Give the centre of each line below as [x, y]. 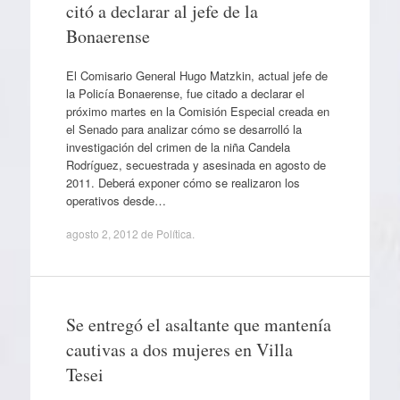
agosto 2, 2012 [102, 233]
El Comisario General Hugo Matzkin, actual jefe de [196, 75]
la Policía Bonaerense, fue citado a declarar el [185, 93]
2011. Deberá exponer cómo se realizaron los [183, 182]
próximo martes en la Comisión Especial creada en [197, 111]
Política [174, 233]
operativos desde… [116, 200]
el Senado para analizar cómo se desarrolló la [183, 129]
